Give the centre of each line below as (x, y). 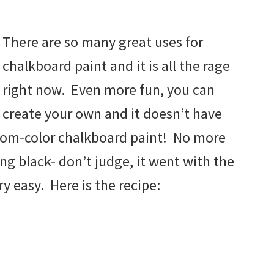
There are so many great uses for (103, 42)
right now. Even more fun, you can (109, 89)
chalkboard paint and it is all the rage (116, 65)
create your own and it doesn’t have (112, 113)
